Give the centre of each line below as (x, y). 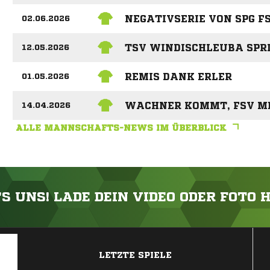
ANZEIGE (135, 234)
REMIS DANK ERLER (178, 77)
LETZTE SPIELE (135, 255)
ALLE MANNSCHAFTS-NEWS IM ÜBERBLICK (121, 128)
